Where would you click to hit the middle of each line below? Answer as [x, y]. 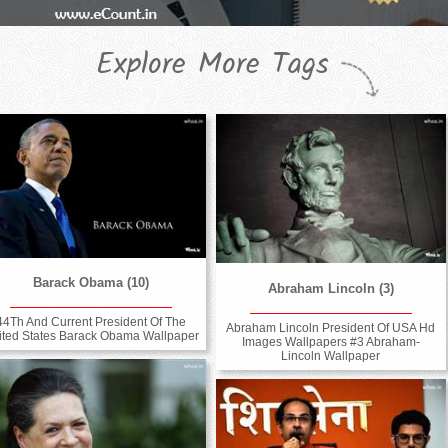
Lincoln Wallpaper [331, 355]
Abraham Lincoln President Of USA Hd [331, 327]
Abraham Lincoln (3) [330, 288]
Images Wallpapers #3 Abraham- [330, 341]
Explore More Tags [212, 65]
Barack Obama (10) [90, 282]
